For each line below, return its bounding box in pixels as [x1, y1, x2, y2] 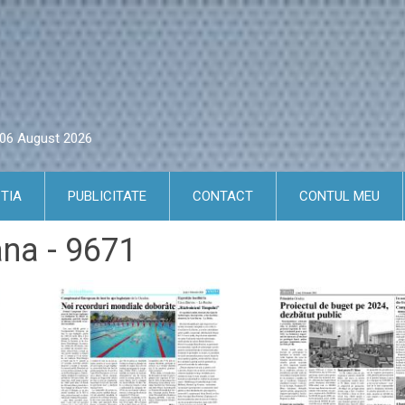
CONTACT [193, 188, 253, 204]
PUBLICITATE [68, 188, 146, 204]
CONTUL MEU [299, 188, 380, 204]
